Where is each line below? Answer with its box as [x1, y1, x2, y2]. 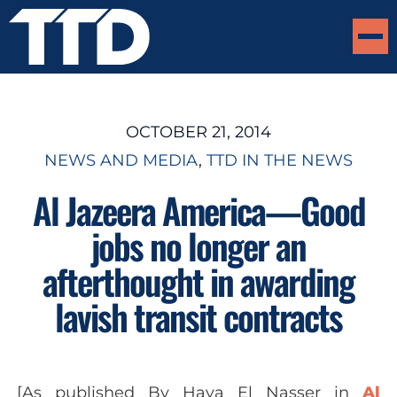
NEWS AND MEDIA [44, 150, 198, 170]
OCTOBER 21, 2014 [126, 121, 271, 142]
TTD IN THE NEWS [206, 150, 353, 170]
